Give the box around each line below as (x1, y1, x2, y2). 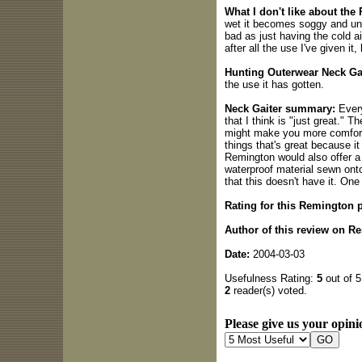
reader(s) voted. (229, 284, 307, 297)
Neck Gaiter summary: (224, 102, 335, 115)
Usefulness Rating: (224, 271, 317, 284)
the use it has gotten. (224, 78, 324, 90)
